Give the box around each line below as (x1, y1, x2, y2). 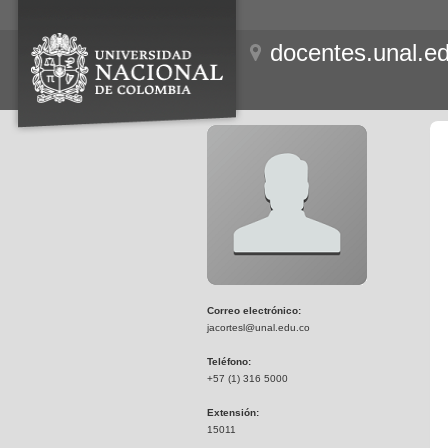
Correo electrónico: (207, 305, 301, 316)
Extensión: (207, 407, 259, 418)
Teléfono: (207, 356, 251, 367)
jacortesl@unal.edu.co (207, 322, 310, 333)
